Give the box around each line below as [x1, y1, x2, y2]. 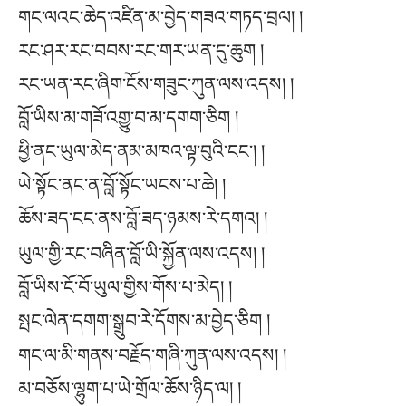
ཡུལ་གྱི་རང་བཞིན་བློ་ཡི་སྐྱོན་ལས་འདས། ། [18, 243, 265, 264]
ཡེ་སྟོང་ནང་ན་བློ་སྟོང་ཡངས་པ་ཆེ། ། [18, 175, 226, 196]
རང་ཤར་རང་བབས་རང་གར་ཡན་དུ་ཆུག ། [18, 41, 264, 62]
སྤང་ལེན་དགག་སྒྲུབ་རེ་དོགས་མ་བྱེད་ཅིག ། [18, 310, 270, 331]
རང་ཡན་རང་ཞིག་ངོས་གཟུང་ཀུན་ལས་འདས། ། [18, 74, 294, 95]
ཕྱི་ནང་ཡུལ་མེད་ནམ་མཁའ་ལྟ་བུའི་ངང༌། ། [18, 141, 265, 162]
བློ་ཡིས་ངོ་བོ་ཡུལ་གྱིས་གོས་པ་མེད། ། [18, 276, 232, 297]
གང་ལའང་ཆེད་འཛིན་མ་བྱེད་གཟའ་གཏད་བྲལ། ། [18, 7, 303, 28]
